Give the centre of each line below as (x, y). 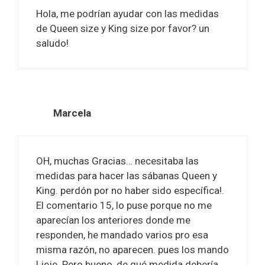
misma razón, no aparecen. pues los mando (132, 250)
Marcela (72, 113)
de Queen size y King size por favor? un (123, 29)
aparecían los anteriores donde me (113, 220)
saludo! (52, 43)
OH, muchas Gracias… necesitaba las (117, 161)
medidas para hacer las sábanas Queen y (127, 176)
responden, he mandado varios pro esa (122, 235)
